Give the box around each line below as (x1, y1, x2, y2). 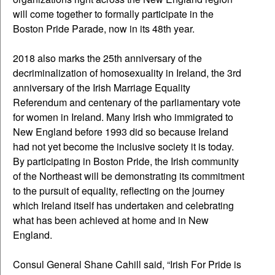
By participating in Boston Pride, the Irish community (13, 153, 239, 168)
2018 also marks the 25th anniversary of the (13, 50, 202, 65)
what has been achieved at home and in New (13, 212, 209, 227)
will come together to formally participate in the (13, 6, 214, 21)
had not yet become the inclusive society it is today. (13, 139, 234, 153)
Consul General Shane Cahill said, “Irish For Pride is (13, 257, 241, 271)
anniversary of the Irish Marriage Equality (13, 80, 190, 95)
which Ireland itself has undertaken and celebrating (13, 198, 234, 212)
